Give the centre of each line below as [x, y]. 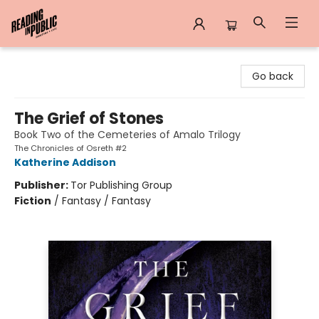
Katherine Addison [65, 162]
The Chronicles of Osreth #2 [70, 148]
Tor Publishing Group [121, 185]
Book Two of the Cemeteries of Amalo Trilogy [127, 135]
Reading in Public [52, 61]
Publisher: [42, 185]
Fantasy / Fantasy [106, 201]
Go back [273, 76]
